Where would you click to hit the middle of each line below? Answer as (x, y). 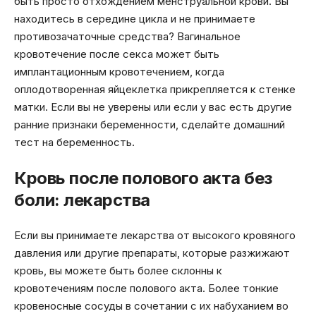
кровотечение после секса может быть (117, 54)
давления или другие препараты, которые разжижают (152, 253)
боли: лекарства (82, 200)
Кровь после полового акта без (143, 178)
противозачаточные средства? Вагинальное (127, 37)
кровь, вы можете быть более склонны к (118, 271)
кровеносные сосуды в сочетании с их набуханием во (151, 306)
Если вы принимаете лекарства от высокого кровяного (155, 236)
